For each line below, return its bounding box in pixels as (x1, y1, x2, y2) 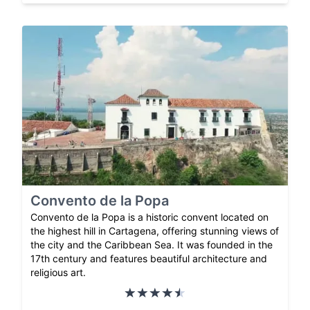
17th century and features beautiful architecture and (30, 252, 267, 264)
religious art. (30, 266, 86, 278)
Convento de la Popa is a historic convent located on (30, 210, 268, 223)
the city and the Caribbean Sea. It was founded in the (30, 238, 273, 250)
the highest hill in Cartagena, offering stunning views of (30, 224, 279, 237)
